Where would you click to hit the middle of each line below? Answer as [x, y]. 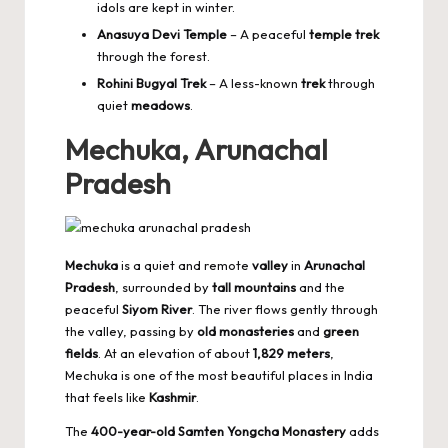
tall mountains [254, 287]
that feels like [107, 397]
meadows [160, 105]
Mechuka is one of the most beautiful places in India [219, 375]
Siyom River [157, 309]
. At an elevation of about [175, 353]
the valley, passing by [131, 331]
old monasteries [245, 331]
